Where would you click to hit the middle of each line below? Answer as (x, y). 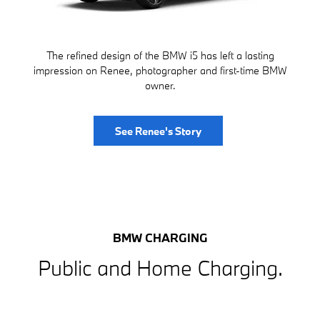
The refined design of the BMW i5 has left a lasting (160, 56)
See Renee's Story (158, 131)
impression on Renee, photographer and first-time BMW (160, 71)
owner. (160, 86)
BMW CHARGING (160, 237)
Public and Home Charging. (160, 267)
